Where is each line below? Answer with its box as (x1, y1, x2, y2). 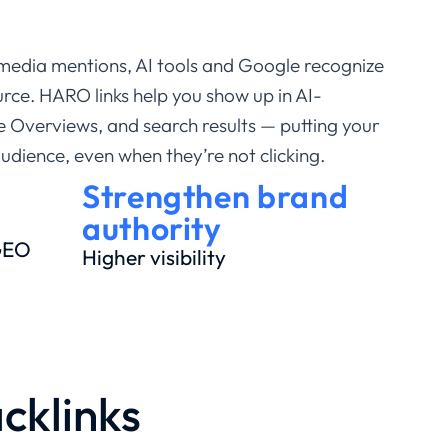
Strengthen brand (82, 176, 349, 217)
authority (82, 208, 222, 249)
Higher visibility (82, 244, 226, 271)
